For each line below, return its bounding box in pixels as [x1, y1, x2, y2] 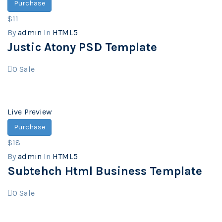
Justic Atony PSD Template [7, 40, 158, 54]
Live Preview [7, 107, 53, 116]
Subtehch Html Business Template [7, 164, 203, 178]
